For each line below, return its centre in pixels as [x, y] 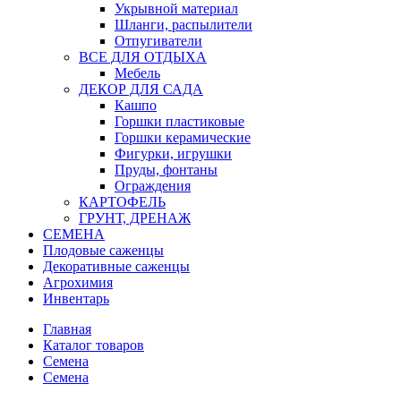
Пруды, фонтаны [166, 170]
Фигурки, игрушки [173, 154]
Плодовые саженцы [103, 251]
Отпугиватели [158, 41]
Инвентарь [76, 299]
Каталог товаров [94, 346]
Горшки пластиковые [179, 122]
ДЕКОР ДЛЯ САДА [141, 90]
